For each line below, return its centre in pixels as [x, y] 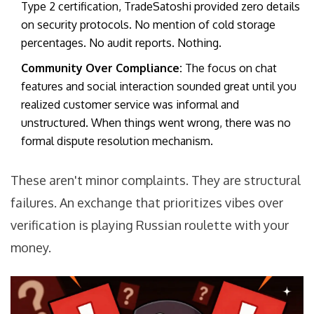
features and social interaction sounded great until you [159, 87]
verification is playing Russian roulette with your [150, 225]
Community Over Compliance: [102, 68]
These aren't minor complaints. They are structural [156, 180]
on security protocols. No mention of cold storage [148, 25]
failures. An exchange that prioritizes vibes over [147, 203]
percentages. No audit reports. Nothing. [121, 43]
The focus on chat [230, 68]
